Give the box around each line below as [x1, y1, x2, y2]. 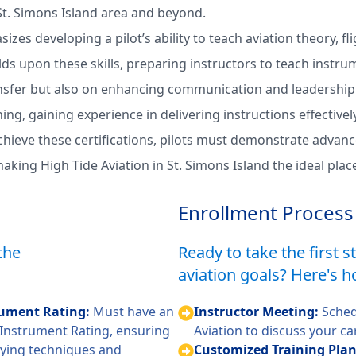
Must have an [93, 303, 174, 320]
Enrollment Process [178, 199, 354, 226]
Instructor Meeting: [194, 303, 322, 320]
